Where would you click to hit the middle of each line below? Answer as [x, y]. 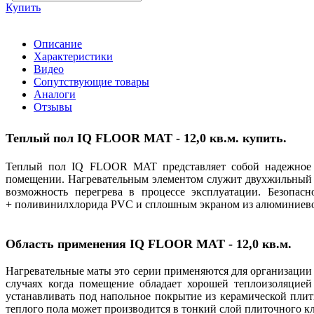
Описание [58, 43]
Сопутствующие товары [91, 81]
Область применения [66, 244]
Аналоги [55, 94]
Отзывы [53, 107]
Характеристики [73, 56]
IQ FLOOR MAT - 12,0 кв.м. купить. [182, 138]
